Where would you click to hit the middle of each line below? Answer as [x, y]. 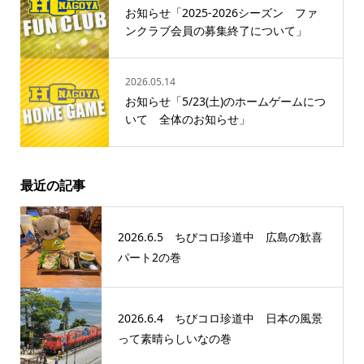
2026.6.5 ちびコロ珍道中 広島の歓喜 [220, 237]
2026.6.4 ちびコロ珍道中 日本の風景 [220, 318]
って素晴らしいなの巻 [174, 339]
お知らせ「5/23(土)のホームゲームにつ [225, 102]
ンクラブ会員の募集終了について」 [216, 31]
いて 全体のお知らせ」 [187, 119]
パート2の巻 [149, 258]
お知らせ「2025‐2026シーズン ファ [221, 13]
